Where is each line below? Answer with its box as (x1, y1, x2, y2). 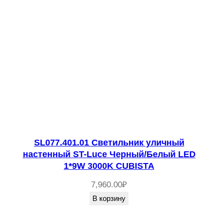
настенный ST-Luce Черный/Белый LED (22, 149, 196, 160)
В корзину (92, 194, 126, 203)
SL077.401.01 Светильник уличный (34, 138, 184, 148)
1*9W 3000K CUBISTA (64, 161, 154, 171)
